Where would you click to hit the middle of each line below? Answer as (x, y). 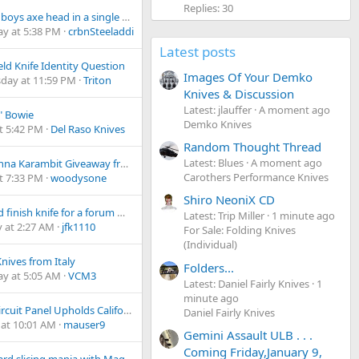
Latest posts (198, 52)
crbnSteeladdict (105, 32)
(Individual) (210, 245)
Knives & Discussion (239, 93)
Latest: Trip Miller (224, 216)
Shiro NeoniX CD (229, 200)
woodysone (79, 178)
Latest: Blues (214, 163)
